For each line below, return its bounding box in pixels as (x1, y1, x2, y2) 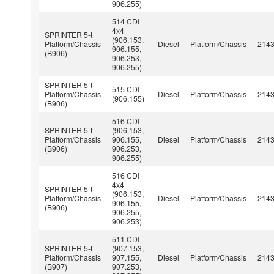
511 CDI (112, 233, 140, 244)
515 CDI (112, 83, 140, 94)
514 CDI (112, 15, 140, 26)
